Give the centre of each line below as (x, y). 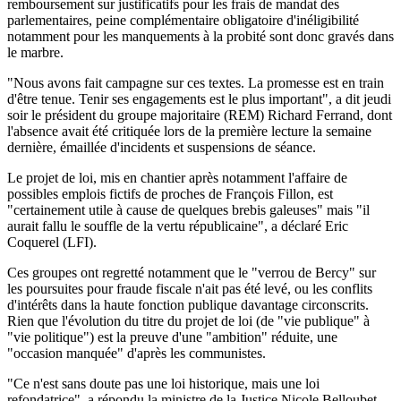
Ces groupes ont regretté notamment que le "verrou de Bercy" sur (192, 272)
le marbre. (35, 52)
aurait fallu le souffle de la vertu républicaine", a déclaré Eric (178, 226)
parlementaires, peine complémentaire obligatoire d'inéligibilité (183, 20)
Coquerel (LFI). (52, 242)
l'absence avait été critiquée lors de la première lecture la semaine (189, 131)
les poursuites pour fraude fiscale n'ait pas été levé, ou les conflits (190, 288)
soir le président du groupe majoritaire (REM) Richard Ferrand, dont (200, 115)
